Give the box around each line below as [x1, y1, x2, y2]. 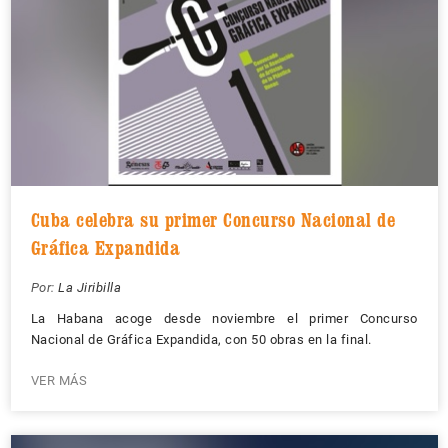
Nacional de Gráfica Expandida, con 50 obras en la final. [30, 332, 372, 347]
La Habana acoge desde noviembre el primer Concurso [30, 311, 418, 326]
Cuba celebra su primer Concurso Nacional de [30, 208, 395, 232]
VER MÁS [30, 373, 87, 388]
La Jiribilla [58, 280, 121, 295]
